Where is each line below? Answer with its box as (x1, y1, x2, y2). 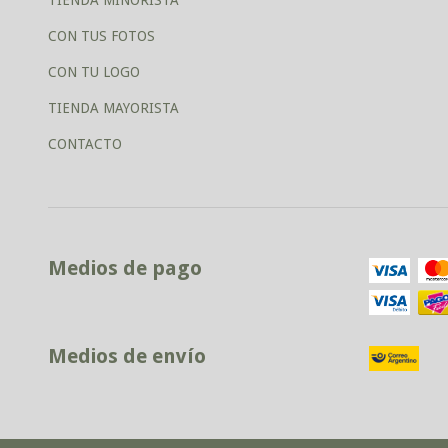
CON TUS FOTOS (48, 28, 155, 45)
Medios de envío (48, 344, 206, 369)
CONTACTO (48, 136, 122, 153)
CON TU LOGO (48, 64, 140, 81)
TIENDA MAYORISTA (48, 100, 179, 117)
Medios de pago (48, 256, 202, 281)
